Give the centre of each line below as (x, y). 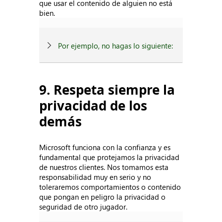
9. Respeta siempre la (107, 90)
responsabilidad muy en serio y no (95, 177)
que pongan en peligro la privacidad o (103, 197)
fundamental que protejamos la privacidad (110, 157)
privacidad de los (93, 106)
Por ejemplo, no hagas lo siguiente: (116, 46)
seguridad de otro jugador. (83, 207)
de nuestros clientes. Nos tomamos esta (104, 167)
